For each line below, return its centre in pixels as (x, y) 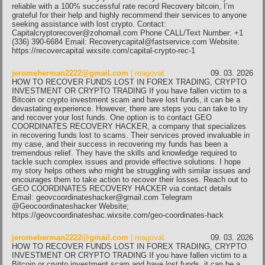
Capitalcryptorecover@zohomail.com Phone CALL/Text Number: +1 (127, 33)
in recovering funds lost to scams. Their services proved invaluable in (131, 135)
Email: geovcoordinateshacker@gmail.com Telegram (102, 197)
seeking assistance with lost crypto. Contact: (89, 24)
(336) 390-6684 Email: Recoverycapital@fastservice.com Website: (126, 41)
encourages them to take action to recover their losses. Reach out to (130, 179)
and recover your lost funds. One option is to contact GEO (112, 117)
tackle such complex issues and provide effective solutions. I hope (126, 161)
